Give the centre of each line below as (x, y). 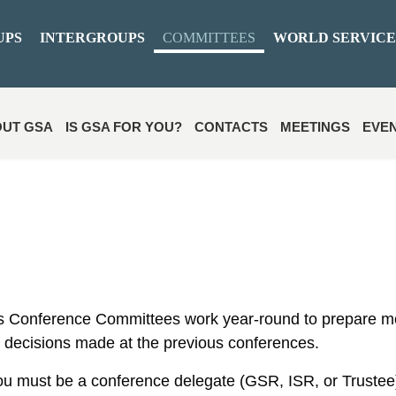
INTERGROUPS (92, 38)
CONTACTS (231, 127)
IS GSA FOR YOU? (124, 127)
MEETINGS (315, 127)
